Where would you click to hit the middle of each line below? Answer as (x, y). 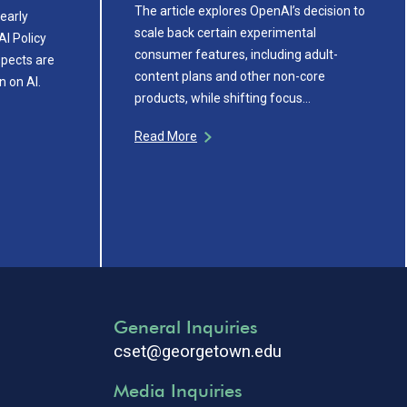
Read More (166, 136)
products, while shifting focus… (223, 98)
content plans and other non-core (230, 76)
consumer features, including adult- (236, 54)
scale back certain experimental (225, 32)
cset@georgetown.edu (197, 352)
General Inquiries (185, 327)
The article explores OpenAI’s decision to (250, 10)
